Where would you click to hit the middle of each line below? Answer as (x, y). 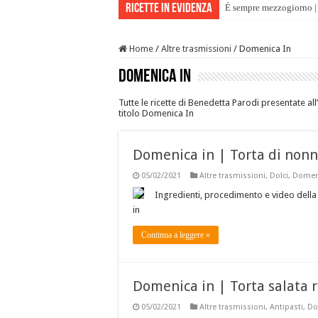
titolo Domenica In (156, 114)
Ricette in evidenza (169, 9)
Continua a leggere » (176, 235)
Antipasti (286, 307)
